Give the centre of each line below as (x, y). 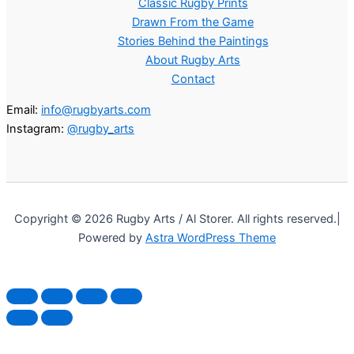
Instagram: (37, 128)
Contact (193, 79)
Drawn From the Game (193, 23)
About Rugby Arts (193, 60)
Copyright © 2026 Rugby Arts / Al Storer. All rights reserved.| (177, 219)
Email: (24, 109)
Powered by (112, 238)
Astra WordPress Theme (211, 238)
